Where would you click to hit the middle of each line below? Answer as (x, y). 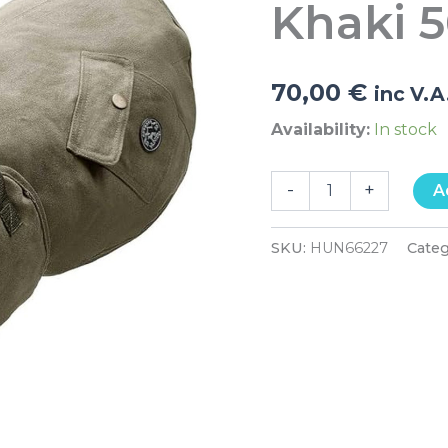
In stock (406, 129)
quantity (300, 17)
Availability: (321, 129)
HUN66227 (349, 247)
